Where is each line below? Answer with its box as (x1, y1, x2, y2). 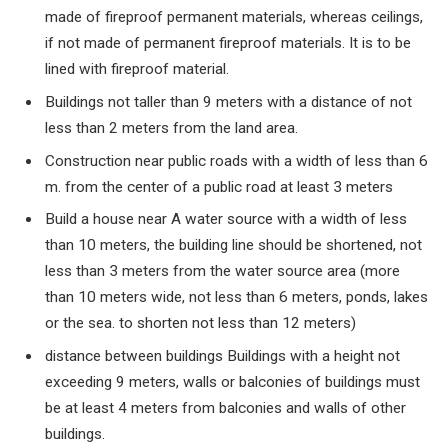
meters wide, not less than (96, 288, 279, 307)
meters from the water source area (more (118, 262, 400, 281)
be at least (45, 399, 118, 418)
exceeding (45, 373, 116, 392)
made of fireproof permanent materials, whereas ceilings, (45, 8, 423, 27)
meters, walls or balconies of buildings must (125, 373, 420, 392)
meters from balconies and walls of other (127, 399, 406, 418)
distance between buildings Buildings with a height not (45, 347, 400, 366)
